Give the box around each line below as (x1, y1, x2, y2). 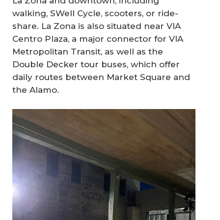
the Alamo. (12, 85, 59, 95)
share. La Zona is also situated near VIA (12, 21, 181, 31)
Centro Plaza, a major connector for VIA (12, 34, 183, 44)
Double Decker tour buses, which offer (12, 59, 180, 70)
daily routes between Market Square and (12, 72, 190, 82)
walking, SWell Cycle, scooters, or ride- (12, 8, 178, 19)
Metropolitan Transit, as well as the (12, 47, 163, 57)
